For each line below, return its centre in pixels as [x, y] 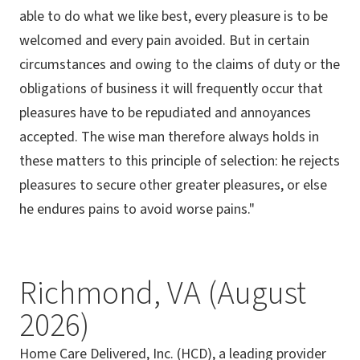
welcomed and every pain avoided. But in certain [164, 41]
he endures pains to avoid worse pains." [137, 210]
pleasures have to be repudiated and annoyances [165, 113]
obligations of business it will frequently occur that [171, 89]
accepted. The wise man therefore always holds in [169, 137]
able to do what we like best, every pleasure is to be [174, 17]
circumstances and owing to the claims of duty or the [180, 65]
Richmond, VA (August [163, 294]
